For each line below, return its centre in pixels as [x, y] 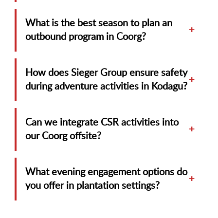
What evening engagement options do [106, 172]
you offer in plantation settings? [92, 186]
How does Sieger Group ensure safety [106, 73]
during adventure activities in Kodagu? [106, 86]
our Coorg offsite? [63, 136]
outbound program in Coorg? [86, 37]
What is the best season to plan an [99, 23]
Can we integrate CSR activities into [102, 122]
